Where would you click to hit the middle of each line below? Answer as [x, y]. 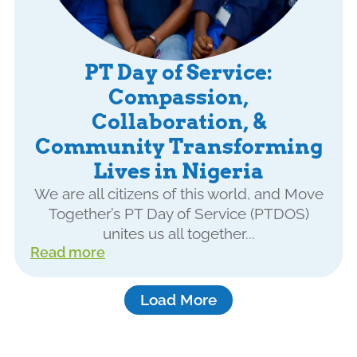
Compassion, [178, 98]
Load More [178, 300]
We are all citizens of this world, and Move [178, 194]
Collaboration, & [178, 122]
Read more [67, 253]
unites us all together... [178, 234]
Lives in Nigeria [178, 172]
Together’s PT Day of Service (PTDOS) [178, 214]
